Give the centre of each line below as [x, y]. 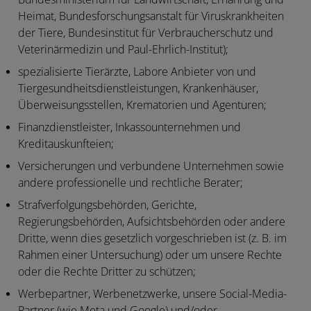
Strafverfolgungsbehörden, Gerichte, [107, 205]
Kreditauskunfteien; [66, 144]
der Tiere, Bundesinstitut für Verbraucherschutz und [146, 33]
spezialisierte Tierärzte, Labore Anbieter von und [137, 72]
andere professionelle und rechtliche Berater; [131, 183]
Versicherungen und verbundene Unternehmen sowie [151, 166]
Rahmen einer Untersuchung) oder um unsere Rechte [150, 255]
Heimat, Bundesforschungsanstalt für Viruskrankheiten [151, 16]
